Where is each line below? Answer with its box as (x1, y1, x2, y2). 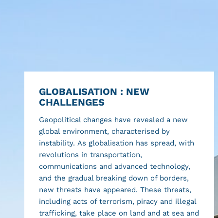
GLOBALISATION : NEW (39, 86, 149, 97)
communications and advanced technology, (39, 162, 190, 171)
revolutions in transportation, (39, 150, 142, 159)
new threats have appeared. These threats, (39, 185, 191, 194)
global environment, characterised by (39, 127, 170, 136)
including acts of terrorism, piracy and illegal (39, 197, 196, 206)
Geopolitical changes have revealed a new (39, 115, 188, 124)
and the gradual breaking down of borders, (39, 173, 189, 182)
